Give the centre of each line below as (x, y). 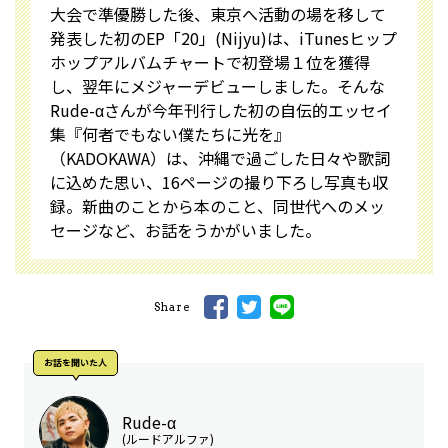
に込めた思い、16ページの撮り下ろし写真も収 (219, 182)
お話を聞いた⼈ (75, 363)
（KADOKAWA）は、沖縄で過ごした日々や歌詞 (220, 158)
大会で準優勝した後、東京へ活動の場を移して (218, 14)
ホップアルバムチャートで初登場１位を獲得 (210, 62)
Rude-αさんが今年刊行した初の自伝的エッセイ (221, 110)
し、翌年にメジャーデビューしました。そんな (217, 86)
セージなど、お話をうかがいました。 (185, 230)
